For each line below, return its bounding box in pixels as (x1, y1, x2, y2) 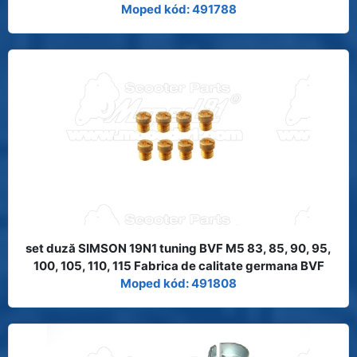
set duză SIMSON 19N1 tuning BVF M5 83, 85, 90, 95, (25, 240, 331, 256)
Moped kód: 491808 (120, 275, 237, 291)
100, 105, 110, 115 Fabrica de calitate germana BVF (33, 257, 324, 273)
